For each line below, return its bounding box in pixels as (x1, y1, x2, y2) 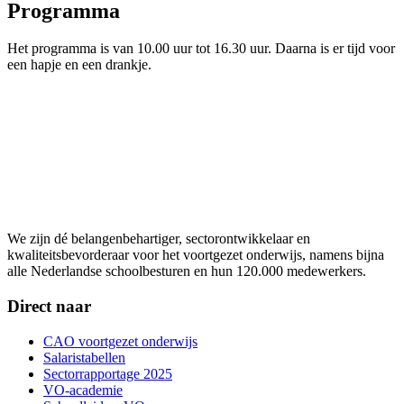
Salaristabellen (43, 349, 125, 365)
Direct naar (7, 297, 91, 317)
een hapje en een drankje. (7, 57, 151, 73)
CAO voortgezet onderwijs (43, 333, 197, 349)
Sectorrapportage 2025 (43, 365, 172, 381)
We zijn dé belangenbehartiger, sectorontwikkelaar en (7, 231, 310, 247)
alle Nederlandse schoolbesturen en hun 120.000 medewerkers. (7, 263, 366, 280)
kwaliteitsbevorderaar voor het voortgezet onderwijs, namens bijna (7, 247, 384, 263)
